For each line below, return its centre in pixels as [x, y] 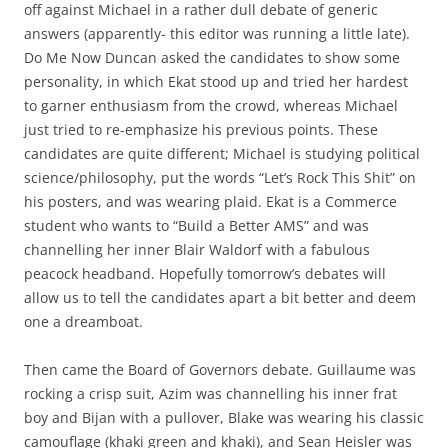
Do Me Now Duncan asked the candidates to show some [212, 58]
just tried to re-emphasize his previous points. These [201, 130]
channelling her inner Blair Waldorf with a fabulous [197, 250]
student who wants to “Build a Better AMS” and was [196, 226]
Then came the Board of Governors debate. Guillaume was [220, 370]
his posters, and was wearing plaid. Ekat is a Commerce [210, 202]
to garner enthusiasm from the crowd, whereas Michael [211, 106]
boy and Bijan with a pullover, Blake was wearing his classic [224, 418]
